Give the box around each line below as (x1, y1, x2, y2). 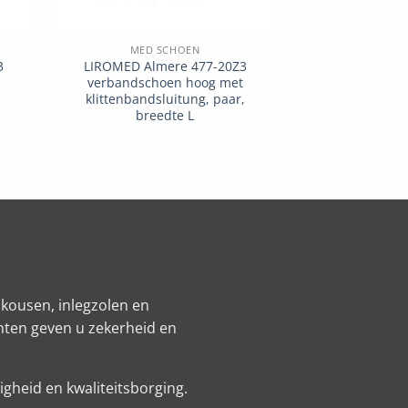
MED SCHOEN (129, 42, 200, 56)
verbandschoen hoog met (87, 73, 243, 91)
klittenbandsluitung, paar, (85, 89, 245, 107)
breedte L (136, 106, 194, 124)
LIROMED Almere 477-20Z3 (83, 56, 247, 75)
